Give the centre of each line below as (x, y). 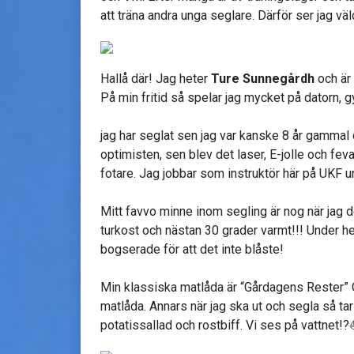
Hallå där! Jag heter (156, 78)
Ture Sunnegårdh (263, 78)
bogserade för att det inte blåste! (192, 249)
